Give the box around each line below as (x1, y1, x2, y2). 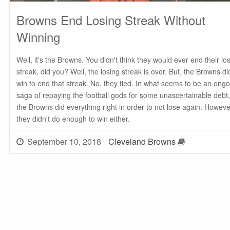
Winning (16, 27, 60, 46)
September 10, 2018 (25, 135, 104, 147)
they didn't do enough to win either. (16, 113, 130, 124)
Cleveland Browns (108, 135, 176, 147)
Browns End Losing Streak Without (16, 10, 205, 29)
